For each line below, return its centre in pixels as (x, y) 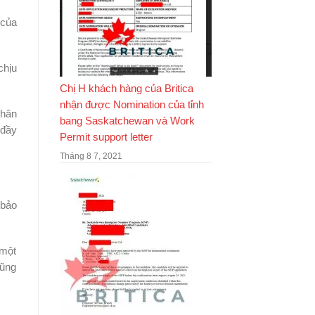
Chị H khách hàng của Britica (126, 88)
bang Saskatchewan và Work (127, 121)
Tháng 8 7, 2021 (91, 156)
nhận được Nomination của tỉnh (131, 104)
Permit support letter (106, 137)
